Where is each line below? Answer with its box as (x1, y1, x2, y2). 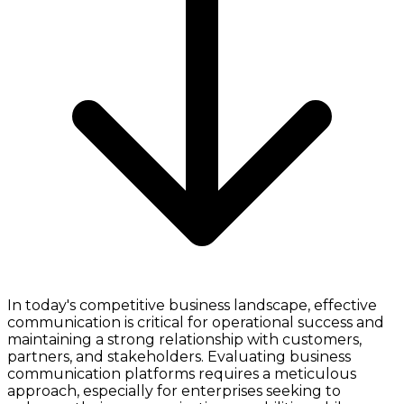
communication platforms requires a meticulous (7, 364, 356, 382)
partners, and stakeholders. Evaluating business (7, 347, 351, 365)
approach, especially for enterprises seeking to (7, 381, 341, 399)
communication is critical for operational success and (7, 313, 384, 331)
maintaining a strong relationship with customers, (7, 330, 362, 348)
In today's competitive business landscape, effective (7, 296, 377, 314)
